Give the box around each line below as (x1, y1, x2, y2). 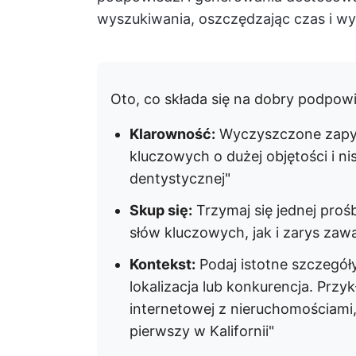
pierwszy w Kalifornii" (130, 323, 274, 339)
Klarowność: (130, 126, 215, 142)
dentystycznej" (130, 170, 230, 187)
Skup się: (130, 202, 192, 219)
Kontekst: (130, 256, 195, 273)
